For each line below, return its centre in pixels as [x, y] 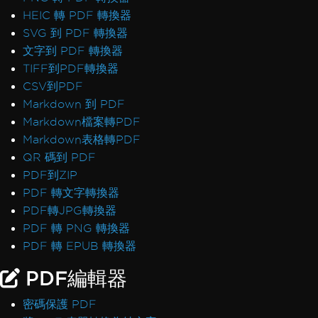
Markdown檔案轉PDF [82, 122]
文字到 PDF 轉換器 [73, 51]
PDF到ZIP [50, 175]
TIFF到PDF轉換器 [71, 68]
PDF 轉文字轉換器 [71, 193]
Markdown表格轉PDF [82, 139]
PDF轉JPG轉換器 [70, 210]
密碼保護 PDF [60, 304]
